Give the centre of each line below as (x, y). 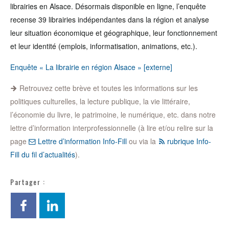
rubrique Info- (188, 141)
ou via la (142, 141)
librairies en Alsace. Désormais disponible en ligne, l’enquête (108, 6)
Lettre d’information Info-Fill (81, 141)
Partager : (28, 182)
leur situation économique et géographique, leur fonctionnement (114, 33)
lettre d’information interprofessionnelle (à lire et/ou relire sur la (112, 128)
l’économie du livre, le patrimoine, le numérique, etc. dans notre (113, 114)
